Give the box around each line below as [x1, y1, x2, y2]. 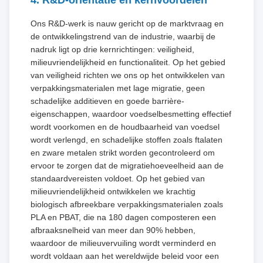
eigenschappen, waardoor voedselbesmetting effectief [31, 109, 231, 119]
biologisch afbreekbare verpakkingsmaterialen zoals [31, 199, 223, 209]
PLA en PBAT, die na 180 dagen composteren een [31, 212, 216, 222]
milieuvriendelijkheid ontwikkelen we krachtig [31, 186, 195, 196]
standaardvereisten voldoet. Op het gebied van [31, 173, 205, 183]
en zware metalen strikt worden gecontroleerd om [31, 147, 215, 157]
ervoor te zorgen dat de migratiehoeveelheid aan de [31, 160, 224, 170]
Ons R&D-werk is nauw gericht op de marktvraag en [31, 18, 224, 28]
